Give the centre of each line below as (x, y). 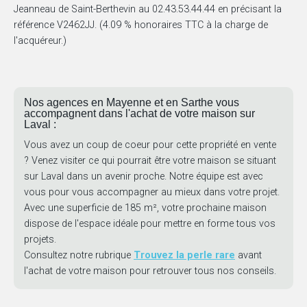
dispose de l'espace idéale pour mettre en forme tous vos (150, 224)
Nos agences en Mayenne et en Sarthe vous (132, 103)
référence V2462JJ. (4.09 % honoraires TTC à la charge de (141, 25)
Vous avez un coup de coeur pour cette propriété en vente (150, 145)
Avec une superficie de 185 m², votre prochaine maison (145, 208)
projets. (40, 240)
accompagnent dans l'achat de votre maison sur (139, 114)
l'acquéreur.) (40, 41)
